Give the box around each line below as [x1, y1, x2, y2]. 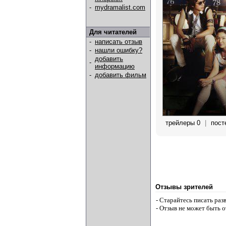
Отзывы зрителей [155, 183, 213, 191]
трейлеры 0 [165, 119, 200, 127]
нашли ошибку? [95, 46, 142, 54]
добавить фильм [95, 71, 146, 79]
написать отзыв [95, 38, 142, 45]
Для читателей [89, 28, 137, 36]
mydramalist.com [95, 4, 145, 11]
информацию [95, 63, 135, 70]
